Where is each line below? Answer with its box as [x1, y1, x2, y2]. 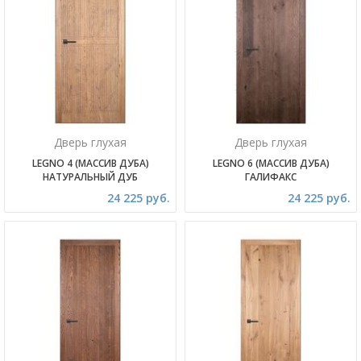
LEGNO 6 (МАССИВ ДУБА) [212, 156, 330, 170]
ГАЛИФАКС [245, 170, 297, 184]
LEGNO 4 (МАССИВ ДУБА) [31, 156, 149, 170]
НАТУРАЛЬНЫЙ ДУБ [43, 170, 138, 184]
